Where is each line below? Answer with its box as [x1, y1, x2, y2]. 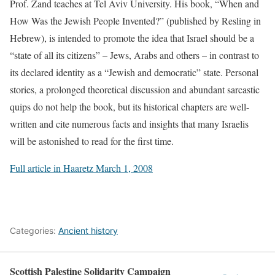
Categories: [10, 225, 58, 236]
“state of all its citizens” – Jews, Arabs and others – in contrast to [10, 48, 259, 61]
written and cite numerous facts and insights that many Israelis [10, 117, 249, 130]
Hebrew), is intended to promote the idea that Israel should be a [10, 31, 254, 44]
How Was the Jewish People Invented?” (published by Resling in [10, 14, 261, 27]
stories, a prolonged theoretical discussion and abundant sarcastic [10, 83, 260, 96]
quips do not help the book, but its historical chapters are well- [10, 100, 249, 113]
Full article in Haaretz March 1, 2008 [10, 161, 153, 174]
